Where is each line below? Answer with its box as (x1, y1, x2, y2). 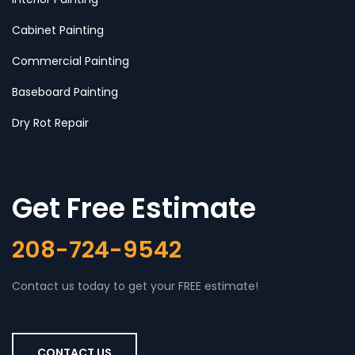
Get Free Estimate (12, 189, 256, 228)
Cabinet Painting (12, 22, 104, 39)
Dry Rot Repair (12, 115, 89, 132)
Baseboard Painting (12, 84, 118, 101)
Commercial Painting (12, 53, 129, 70)
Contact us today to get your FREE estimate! (12, 278, 258, 295)
